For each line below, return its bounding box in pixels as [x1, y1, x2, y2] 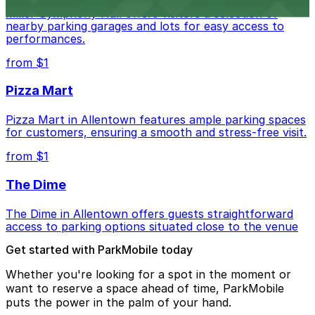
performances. [6, 31, 85, 46]
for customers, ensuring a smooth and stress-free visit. [6, 125, 307, 140]
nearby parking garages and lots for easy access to [6, 18, 284, 33]
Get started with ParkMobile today [6, 242, 193, 257]
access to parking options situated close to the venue [6, 219, 298, 233]
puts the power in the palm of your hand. [6, 295, 231, 309]
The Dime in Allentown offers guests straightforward [6, 206, 293, 221]
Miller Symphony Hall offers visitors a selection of [6, 6, 278, 20]
